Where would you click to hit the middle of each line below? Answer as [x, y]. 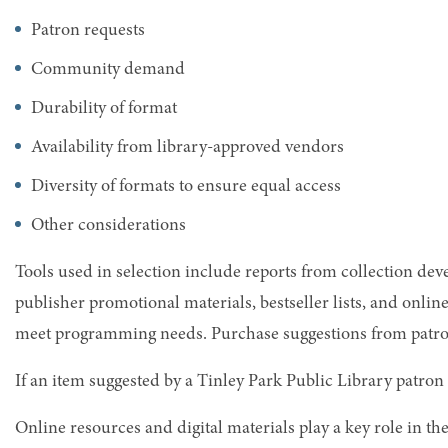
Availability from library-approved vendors [187, 147]
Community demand [108, 69]
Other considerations [108, 225]
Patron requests [88, 30]
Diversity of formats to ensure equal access [186, 186]
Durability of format [104, 108]
